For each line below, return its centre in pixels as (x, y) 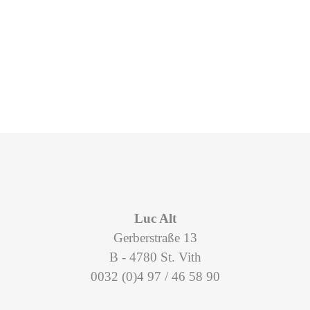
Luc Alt (155, 218)
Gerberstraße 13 (155, 238)
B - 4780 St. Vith (155, 257)
